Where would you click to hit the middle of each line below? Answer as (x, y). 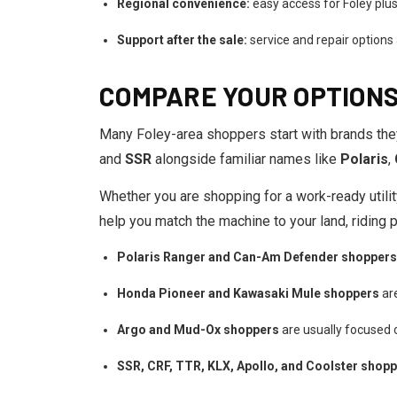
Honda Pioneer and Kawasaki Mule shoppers (248, 293)
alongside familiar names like (246, 159)
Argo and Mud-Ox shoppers (198, 330)
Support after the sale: (182, 40)
